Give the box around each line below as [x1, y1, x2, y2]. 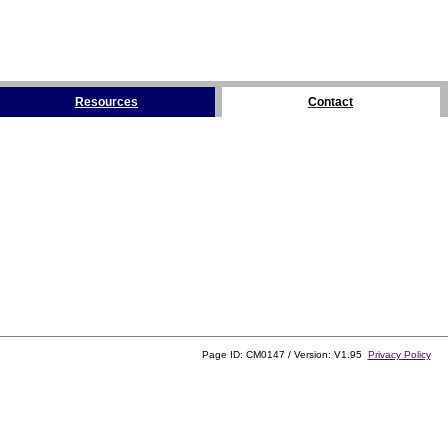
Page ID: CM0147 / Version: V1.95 [201, 349, 368, 360]
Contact [308, 95, 353, 109]
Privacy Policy [367, 349, 431, 360]
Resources [75, 95, 138, 109]
